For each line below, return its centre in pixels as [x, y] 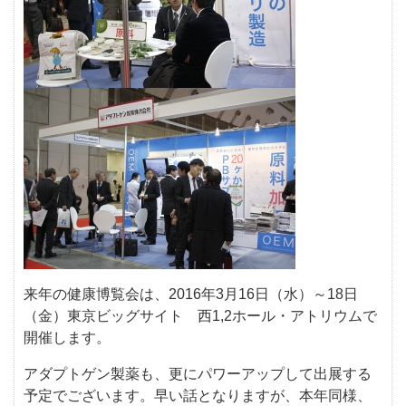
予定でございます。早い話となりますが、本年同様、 [198, 396]
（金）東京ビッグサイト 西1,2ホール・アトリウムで [200, 316]
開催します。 [67, 338]
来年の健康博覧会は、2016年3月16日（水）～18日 [191, 294]
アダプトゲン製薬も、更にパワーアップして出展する [198, 374]
